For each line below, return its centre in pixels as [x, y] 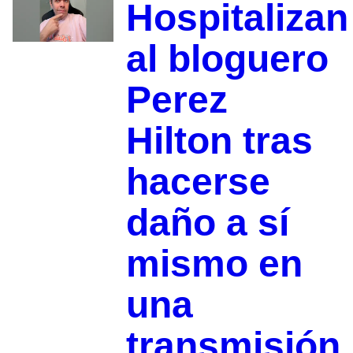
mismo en [214, 263]
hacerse [198, 181]
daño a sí [207, 222]
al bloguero [227, 58]
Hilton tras [219, 140]
